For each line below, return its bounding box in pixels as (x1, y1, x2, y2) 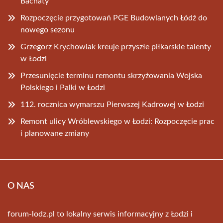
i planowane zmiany (20, 129, 89, 137)
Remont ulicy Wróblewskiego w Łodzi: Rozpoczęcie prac (20, 117, 215, 125)
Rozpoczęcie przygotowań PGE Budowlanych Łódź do (20, 14, 207, 22)
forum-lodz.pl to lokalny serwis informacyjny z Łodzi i (7, 210, 193, 218)
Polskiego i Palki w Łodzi (20, 84, 105, 92)
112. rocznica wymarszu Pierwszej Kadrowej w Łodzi (20, 101, 204, 109)
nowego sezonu (20, 26, 75, 34)
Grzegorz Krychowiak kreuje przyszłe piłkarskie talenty (20, 43, 211, 51)
